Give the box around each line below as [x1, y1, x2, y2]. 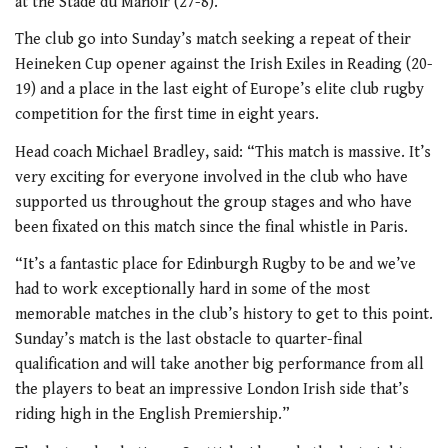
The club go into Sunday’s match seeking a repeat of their [15, 30, 411, 50]
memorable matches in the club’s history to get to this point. [15, 305, 433, 325]
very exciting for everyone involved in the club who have [15, 167, 408, 187]
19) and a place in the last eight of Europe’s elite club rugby [15, 80, 424, 100]
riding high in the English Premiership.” [15, 405, 290, 425]
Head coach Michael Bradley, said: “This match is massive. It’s [15, 142, 431, 162]
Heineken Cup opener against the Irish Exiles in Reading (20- [15, 55, 433, 75]
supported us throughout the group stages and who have [15, 192, 412, 212]
